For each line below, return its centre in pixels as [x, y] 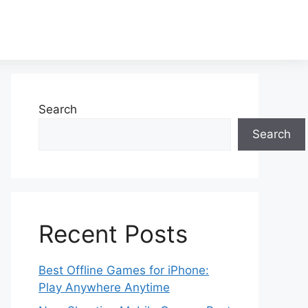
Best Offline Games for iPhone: [124, 270]
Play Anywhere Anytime [104, 287]
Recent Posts [113, 234]
